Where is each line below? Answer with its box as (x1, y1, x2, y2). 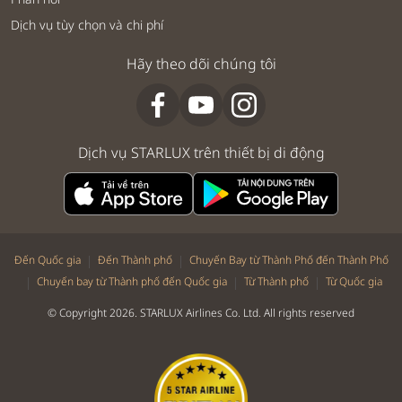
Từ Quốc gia (326, 274, 382, 290)
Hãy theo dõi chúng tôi (126, 54, 276, 74)
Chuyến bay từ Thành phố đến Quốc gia (37, 274, 227, 290)
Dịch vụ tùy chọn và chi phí (11, 16, 163, 34)
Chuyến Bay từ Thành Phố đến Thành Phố (188, 252, 389, 268)
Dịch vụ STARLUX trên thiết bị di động (77, 143, 325, 163)
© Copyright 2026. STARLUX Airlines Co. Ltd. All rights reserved (48, 305, 354, 321)
